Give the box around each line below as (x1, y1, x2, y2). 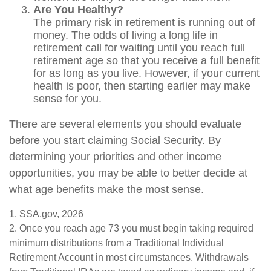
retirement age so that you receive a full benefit (33, 54, 260, 67)
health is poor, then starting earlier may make (33, 80, 250, 92)
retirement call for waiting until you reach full (33, 42, 245, 54)
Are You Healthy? (33, 4, 123, 16)
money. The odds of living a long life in (33, 29, 218, 41)
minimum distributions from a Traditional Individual (9, 238, 224, 248)
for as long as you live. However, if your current (33, 67, 260, 79)
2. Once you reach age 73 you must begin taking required (9, 223, 253, 233)
